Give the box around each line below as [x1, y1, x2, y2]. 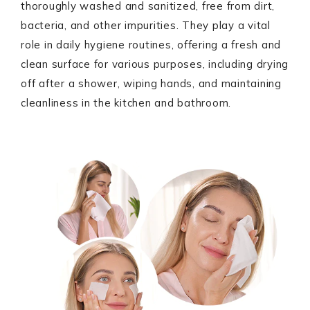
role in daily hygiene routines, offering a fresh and [21, 38, 281, 51]
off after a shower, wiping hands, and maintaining [21, 77, 282, 90]
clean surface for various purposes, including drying [21, 57, 289, 71]
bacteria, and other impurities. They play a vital [21, 19, 271, 32]
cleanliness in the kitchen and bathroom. [21, 96, 231, 109]
